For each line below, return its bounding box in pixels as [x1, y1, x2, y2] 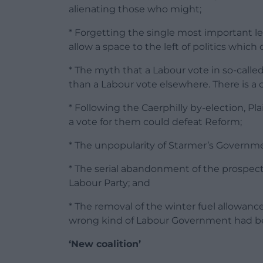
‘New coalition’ [69, 238, 141, 250]
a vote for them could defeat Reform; [69, 116, 242, 128]
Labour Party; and [69, 177, 150, 189]
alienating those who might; [69, 4, 201, 15]
